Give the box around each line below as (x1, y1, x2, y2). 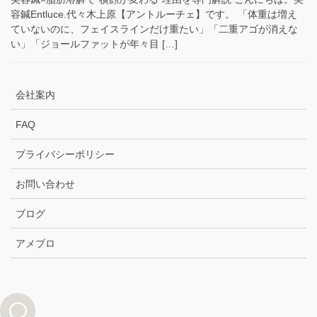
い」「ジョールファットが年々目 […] (11, 38, 178, 50)
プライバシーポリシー (16, 148, 115, 160)
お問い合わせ (16, 178, 75, 190)
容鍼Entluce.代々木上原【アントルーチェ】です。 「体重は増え (11, 8, 297, 20)
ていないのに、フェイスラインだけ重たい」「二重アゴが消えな (11, 23, 298, 35)
